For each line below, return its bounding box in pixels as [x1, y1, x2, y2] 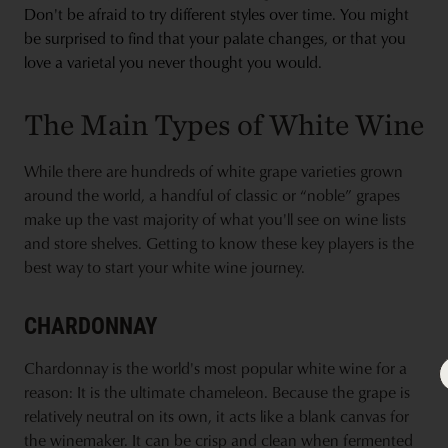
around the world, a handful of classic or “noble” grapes [24, 183, 400, 206]
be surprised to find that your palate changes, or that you [24, 26, 406, 49]
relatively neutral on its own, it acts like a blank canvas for [24, 404, 409, 427]
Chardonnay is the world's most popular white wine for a [24, 356, 407, 379]
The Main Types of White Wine [24, 105, 424, 143]
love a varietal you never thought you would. [24, 50, 322, 73]
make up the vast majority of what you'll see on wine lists [24, 207, 406, 230]
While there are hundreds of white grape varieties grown [24, 159, 403, 182]
